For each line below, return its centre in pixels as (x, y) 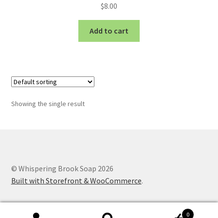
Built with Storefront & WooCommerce (76, 180)
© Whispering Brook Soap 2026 (62, 168)
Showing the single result (48, 103)
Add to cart (109, 30)
